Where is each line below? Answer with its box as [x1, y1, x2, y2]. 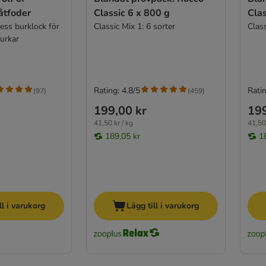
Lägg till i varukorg [126, 199, 199, 211]
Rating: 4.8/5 [93, 85, 140, 97]
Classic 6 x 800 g [93, 7, 170, 20]
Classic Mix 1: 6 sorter [93, 21, 175, 33]
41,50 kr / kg [93, 118, 133, 128]
